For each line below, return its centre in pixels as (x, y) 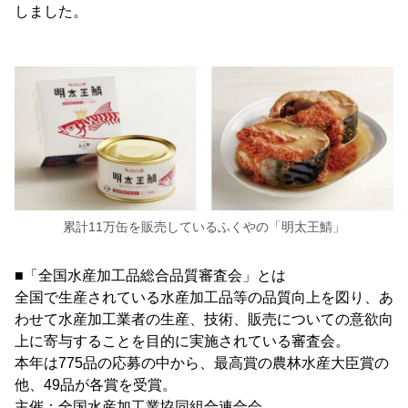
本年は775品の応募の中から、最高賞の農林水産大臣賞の (202, 363)
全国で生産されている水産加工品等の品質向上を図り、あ (204, 298)
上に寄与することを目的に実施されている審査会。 (182, 342)
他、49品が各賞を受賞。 (96, 385)
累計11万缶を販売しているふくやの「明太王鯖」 (204, 227)
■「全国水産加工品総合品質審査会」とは (150, 276)
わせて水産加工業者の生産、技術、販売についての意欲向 (204, 320)
